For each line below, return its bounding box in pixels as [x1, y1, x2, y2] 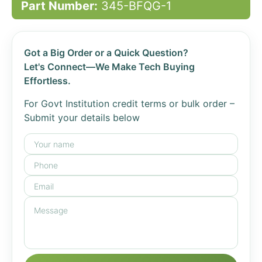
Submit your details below [24, 112, 140, 123]
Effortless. [24, 75, 71, 87]
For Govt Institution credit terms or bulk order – [24, 98, 235, 109]
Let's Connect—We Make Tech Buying [24, 61, 195, 73]
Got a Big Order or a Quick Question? [24, 47, 188, 58]
